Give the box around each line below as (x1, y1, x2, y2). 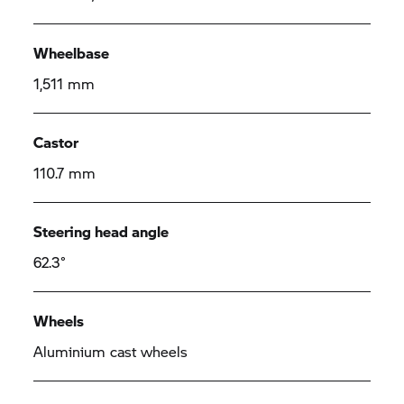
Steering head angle (33, 221, 170, 242)
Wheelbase (33, 42, 110, 63)
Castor (33, 132, 79, 152)
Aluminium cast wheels (33, 341, 188, 362)
